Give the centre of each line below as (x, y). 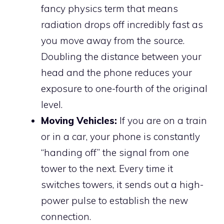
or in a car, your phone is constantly (120, 136)
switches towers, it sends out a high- (122, 184)
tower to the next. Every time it (107, 168)
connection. (66, 216)
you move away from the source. (113, 40)
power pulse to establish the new (114, 200)
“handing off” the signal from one (115, 152)
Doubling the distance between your (121, 56)
